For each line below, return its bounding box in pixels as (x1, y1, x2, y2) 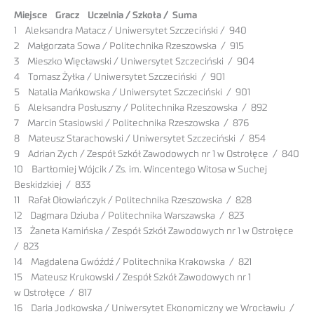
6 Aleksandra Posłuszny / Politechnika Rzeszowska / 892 (14, 102, 267, 113)
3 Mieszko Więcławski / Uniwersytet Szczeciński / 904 (14, 56, 254, 67)
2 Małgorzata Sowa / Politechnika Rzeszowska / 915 (14, 41, 244, 51)
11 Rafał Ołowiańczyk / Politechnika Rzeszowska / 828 (14, 195, 252, 205)
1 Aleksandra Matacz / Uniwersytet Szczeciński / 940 (14, 25, 247, 36)
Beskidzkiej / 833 (14, 179, 90, 190)
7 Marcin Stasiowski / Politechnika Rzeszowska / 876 (14, 118, 249, 128)
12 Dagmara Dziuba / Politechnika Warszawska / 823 (14, 210, 244, 221)
